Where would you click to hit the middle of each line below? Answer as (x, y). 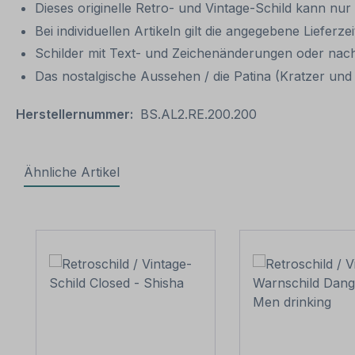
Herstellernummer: (74, 115)
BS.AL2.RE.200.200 (198, 115)
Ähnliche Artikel (72, 172)
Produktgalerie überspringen (121, 220)
